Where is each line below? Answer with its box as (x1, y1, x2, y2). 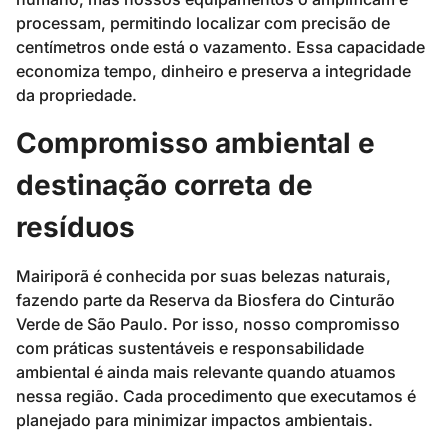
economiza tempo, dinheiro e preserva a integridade (16, 61, 411, 82)
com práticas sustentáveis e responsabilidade (16, 337, 364, 358)
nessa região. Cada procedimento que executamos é (16, 385, 416, 406)
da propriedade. (16, 85, 137, 106)
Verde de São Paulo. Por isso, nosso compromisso (16, 313, 400, 334)
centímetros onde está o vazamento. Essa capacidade (16, 37, 425, 58)
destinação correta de (16, 167, 313, 202)
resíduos (16, 209, 135, 244)
